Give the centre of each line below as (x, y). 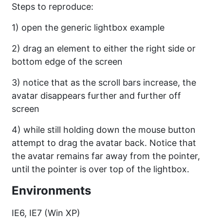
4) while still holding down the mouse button (104, 130)
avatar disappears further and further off (96, 96)
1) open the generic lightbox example (88, 27)
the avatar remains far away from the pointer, (106, 156)
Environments (51, 191)
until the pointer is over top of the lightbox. (100, 169)
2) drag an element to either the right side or (104, 48)
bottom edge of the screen (67, 62)
